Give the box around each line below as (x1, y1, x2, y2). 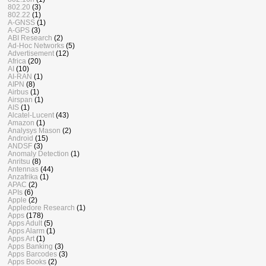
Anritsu (8, 157, 30, 165)
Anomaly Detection (8, 149, 69, 157)
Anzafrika (8, 172, 38, 180)
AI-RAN (8, 72, 32, 80)
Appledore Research (8, 203, 75, 211)
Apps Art (8, 234, 34, 242)
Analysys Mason (8, 126, 61, 134)
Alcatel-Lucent (8, 110, 54, 119)
